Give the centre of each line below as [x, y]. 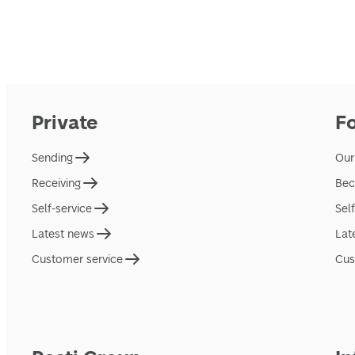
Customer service [77, 259]
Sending [52, 158]
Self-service [62, 208]
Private [65, 122]
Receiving [56, 183]
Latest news [63, 234]
